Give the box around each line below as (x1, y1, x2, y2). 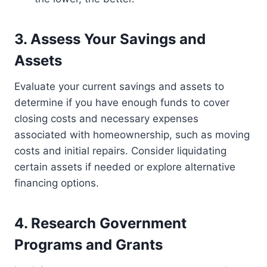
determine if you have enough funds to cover (14, 97, 229, 109)
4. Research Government (14, 215, 187, 232)
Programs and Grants (14, 236, 163, 254)
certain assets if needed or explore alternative (14, 161, 235, 173)
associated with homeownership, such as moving (14, 129, 250, 141)
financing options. (14, 177, 99, 190)
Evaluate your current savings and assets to (14, 80, 224, 93)
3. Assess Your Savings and (14, 30, 206, 48)
